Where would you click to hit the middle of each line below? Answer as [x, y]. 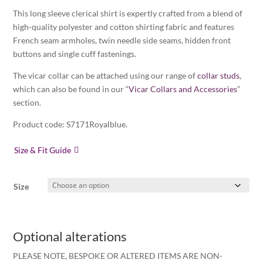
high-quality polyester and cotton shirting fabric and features [124, 27]
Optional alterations [70, 237]
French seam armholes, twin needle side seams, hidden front [122, 40]
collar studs [219, 75]
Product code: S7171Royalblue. [70, 124]
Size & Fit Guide [43, 150]
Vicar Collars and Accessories [183, 89]
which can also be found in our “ [71, 89]
